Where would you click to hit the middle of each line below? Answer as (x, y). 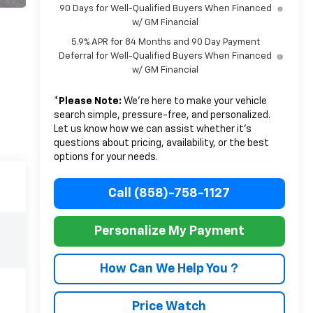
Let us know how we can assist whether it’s (152, 129)
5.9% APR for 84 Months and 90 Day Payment (165, 42)
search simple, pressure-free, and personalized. (162, 115)
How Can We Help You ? (169, 269)
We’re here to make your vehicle (194, 101)
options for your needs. (105, 157)
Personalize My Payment (169, 231)
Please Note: (90, 101)
